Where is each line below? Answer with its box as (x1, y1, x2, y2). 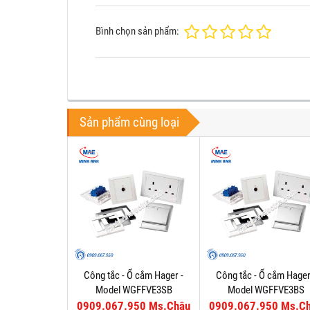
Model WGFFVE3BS (227, 284, 304, 297)
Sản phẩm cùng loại (80, 114, 179, 130)
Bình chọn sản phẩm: (95, 25, 179, 38)
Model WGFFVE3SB (95, 284, 172, 297)
